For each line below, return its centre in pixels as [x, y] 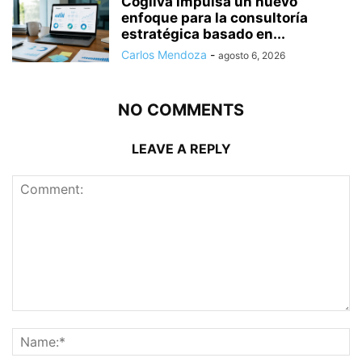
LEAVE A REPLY [181, 148]
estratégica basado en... [203, 34]
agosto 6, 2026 [252, 55]
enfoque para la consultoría [215, 17]
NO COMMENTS [181, 109]
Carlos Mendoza [164, 54]
